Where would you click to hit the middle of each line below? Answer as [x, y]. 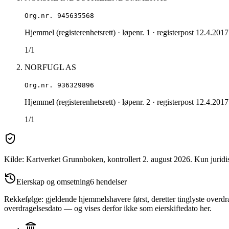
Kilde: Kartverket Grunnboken [54, 159]
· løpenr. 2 [133, 102]
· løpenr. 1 [133, 33]
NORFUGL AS [50, 67]
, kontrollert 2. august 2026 [147, 159]
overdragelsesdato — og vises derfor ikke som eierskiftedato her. [108, 209]
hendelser [110, 182]
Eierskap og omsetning [53, 182]
